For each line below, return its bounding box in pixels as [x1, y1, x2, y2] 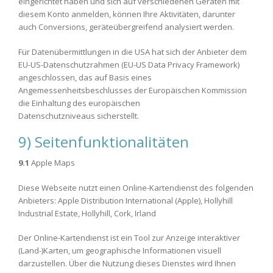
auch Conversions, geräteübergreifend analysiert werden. [18, 21, 234, 32]
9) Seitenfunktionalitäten [18, 132, 189, 152]
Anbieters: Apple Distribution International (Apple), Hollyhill [18, 194, 233, 206]
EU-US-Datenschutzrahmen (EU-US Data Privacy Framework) [18, 58, 239, 70]
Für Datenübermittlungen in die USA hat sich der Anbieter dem [18, 46, 247, 57]
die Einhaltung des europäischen [18, 97, 140, 108]
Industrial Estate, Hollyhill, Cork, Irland [18, 207, 156, 219]
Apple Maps [29, 157, 75, 168]
